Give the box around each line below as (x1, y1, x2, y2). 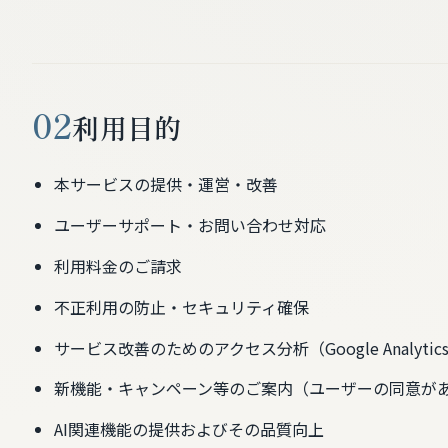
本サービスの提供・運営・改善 (53, 172, 278, 197)
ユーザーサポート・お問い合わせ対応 (53, 213, 326, 238)
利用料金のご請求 (53, 253, 182, 278)
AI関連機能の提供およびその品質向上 (53, 417, 324, 442)
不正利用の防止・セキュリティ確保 (53, 294, 309, 319)
